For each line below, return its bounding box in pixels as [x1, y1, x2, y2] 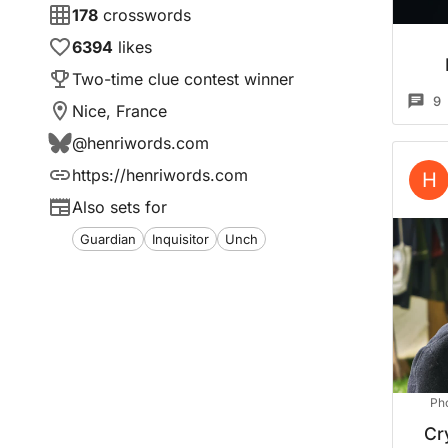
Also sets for [72, 197, 167, 217]
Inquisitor [152, 230, 209, 247]
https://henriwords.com [72, 165, 248, 185]
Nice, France [72, 101, 167, 121]
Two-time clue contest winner [72, 69, 294, 89]
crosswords [103, 5, 191, 25]
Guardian [80, 230, 136, 247]
